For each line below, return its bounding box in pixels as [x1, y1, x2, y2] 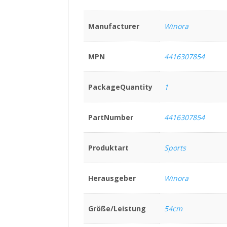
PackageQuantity [88, 82, 153, 92]
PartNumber [88, 112, 133, 123]
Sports [164, 143, 186, 153]
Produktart [88, 143, 129, 153]
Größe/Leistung [88, 204, 146, 214]
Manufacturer [88, 21, 139, 31]
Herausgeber [88, 173, 136, 183]
